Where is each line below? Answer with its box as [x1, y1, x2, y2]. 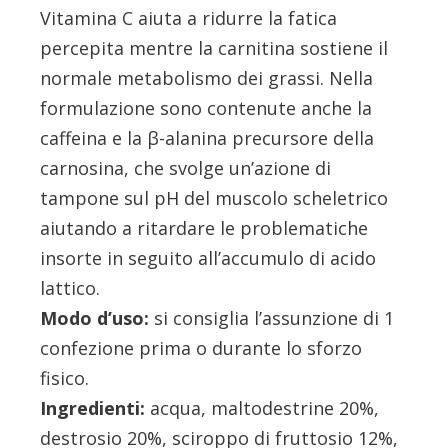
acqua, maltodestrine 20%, [145, 396, 380, 421]
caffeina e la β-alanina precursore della [40, 126, 375, 151]
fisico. [40, 366, 90, 391]
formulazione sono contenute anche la [40, 96, 373, 121]
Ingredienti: [40, 396, 146, 421]
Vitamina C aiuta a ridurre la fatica [40, 6, 338, 31]
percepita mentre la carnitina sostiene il [40, 36, 389, 61]
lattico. [40, 276, 101, 301]
